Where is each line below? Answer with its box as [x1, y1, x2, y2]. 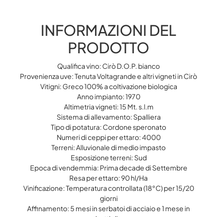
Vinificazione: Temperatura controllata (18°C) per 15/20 [23, 184, 194, 192]
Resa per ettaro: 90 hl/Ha [69, 173, 148, 182]
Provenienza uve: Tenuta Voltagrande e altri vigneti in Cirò [20, 72, 197, 80]
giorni [99, 194, 118, 202]
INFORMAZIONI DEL [41, 21, 176, 39]
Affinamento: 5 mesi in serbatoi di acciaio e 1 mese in [27, 204, 190, 213]
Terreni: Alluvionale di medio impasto [51, 143, 166, 152]
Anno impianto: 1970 [77, 92, 140, 101]
